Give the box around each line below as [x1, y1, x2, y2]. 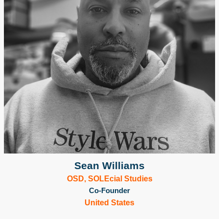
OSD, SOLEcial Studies [66, 174, 153, 183]
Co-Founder [89, 186, 130, 195]
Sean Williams [74, 159, 145, 171]
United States [85, 198, 134, 207]
